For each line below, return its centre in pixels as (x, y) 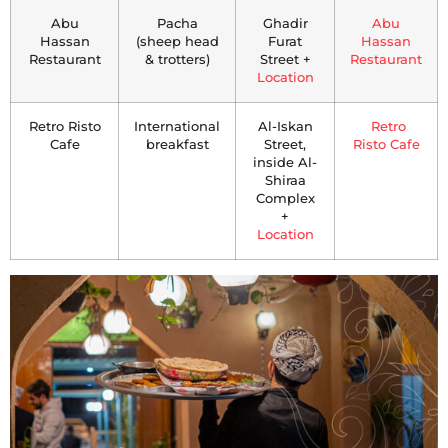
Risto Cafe (386, 144)
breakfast (177, 144)
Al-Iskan (285, 126)
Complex (285, 198)
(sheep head (177, 41)
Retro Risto (64, 126)
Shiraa (285, 180)
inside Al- (285, 162)
